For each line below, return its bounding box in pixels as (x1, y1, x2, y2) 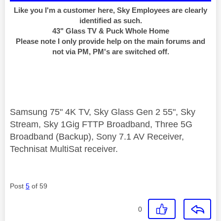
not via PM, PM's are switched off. (52, 47, 169, 56)
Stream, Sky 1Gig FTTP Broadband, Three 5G (10, 119, 192, 130)
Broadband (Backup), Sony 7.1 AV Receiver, (10, 132, 184, 142)
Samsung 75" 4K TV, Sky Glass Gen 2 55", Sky (10, 107, 195, 117)
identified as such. (79, 16, 142, 25)
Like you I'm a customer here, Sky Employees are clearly (14, 6, 207, 15)
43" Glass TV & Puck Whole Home (52, 27, 169, 36)
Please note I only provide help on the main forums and (16, 37, 205, 46)
